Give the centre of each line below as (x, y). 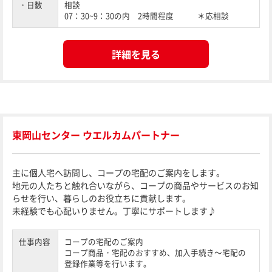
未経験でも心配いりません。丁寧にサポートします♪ (114, 211)
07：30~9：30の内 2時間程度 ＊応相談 (147, 15)
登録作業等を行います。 (108, 263)
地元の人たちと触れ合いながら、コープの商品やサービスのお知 (135, 185)
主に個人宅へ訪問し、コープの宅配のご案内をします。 (118, 172)
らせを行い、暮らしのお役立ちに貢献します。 (101, 198)
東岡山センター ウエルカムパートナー (96, 135)
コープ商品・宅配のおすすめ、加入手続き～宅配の (155, 252)
